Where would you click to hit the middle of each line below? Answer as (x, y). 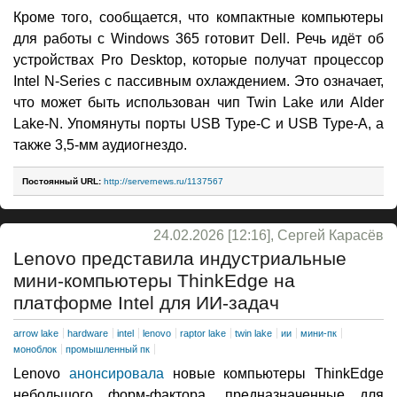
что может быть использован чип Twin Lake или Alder (198, 103)
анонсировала (116, 374)
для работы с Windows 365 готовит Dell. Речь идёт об (198, 39)
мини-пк (319, 334)
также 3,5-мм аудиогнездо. (100, 145)
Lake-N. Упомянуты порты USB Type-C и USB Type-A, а (198, 124)
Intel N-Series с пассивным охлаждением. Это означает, (198, 82)
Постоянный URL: (62, 182)
